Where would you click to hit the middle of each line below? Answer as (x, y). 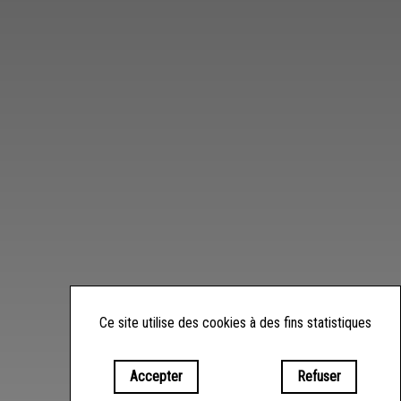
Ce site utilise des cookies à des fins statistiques (235, 323)
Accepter (156, 376)
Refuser (319, 376)
